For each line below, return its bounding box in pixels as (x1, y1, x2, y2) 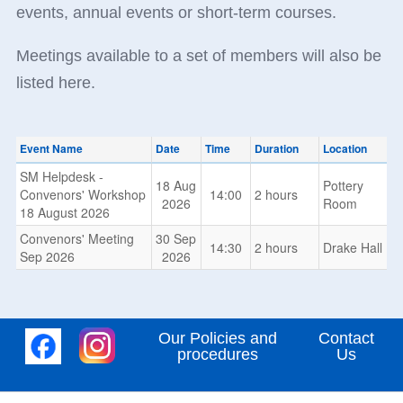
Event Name (19, 140, 83, 157)
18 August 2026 (19, 203, 110, 222)
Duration (254, 140, 299, 157)
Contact (318, 329, 375, 348)
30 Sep (156, 229, 197, 248)
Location (322, 140, 367, 157)
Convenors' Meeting (19, 229, 134, 248)
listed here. (15, 74, 95, 93)
